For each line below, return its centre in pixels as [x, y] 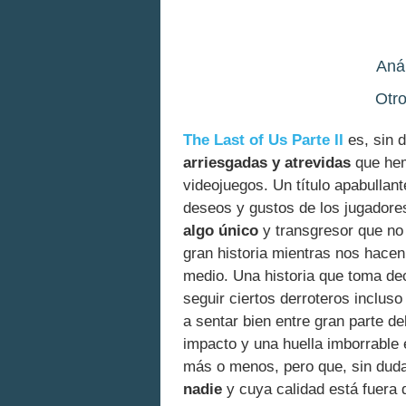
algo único [221, 230]
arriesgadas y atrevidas [267, 162]
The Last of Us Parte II [263, 140]
